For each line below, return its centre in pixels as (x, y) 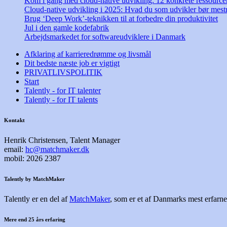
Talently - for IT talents (61, 100)
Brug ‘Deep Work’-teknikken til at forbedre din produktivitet (121, 19)
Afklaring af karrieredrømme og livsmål (88, 54)
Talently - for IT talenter (63, 91)
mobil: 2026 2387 (32, 159)
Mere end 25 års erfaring (35, 219)
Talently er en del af (37, 199)
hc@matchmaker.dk (57, 149)
